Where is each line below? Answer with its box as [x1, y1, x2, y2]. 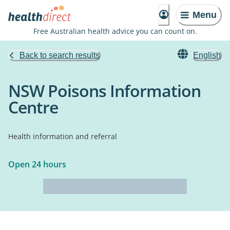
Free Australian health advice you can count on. [33, 26, 197, 36]
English [193, 51, 221, 60]
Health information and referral [8, 131, 117, 141]
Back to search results [20, 51, 100, 60]
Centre [8, 96, 58, 118]
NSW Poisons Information [8, 80, 201, 102]
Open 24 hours [8, 159, 66, 170]
